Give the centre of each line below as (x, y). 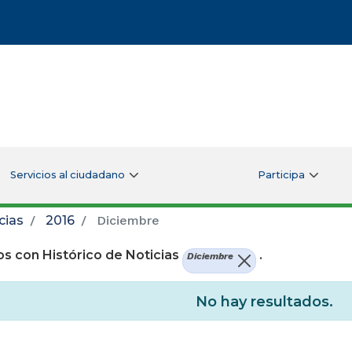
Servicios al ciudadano (67, 174)
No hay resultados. (264, 302)
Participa (281, 174)
